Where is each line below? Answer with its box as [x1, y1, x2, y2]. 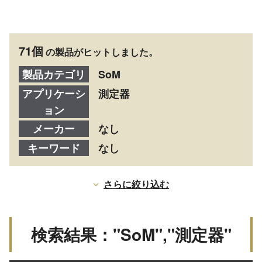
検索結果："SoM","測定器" [30, 222, 232, 246]
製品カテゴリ [22, 66, 85, 82]
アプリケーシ [22, 85, 85, 101]
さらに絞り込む [104, 177, 169, 191]
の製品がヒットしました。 [45, 44, 158, 58]
